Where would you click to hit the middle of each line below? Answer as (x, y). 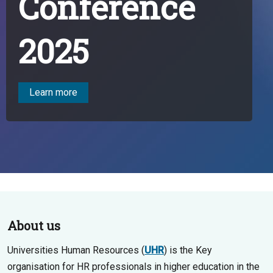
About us (34, 225)
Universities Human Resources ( (76, 250)
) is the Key (188, 250)
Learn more (53, 92)
